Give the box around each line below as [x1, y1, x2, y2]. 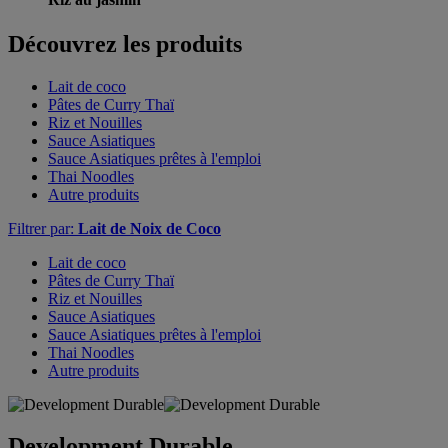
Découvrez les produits [8, 30, 242, 57]
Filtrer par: [8, 219, 78, 237]
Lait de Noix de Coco [78, 219, 221, 237]
